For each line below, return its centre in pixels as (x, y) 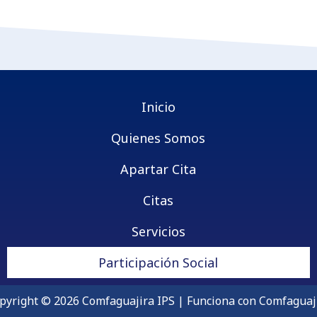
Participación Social (158, 262)
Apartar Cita (158, 169)
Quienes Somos (158, 138)
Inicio (158, 106)
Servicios (158, 231)
